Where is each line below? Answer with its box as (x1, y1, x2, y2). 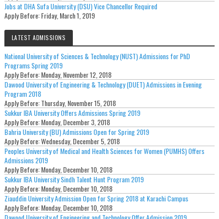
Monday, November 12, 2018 (41, 69, 111, 80)
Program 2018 (4, 88, 41, 99)
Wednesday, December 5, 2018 (41, 136, 120, 147)
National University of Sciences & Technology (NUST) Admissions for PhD (4, 51, 190, 62)
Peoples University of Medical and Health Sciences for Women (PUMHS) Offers (4, 146, 204, 156)
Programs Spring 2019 (4, 60, 63, 71)
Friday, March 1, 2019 (41, 10, 95, 21)
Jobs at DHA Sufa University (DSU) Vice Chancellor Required (4, 1, 157, 12)
